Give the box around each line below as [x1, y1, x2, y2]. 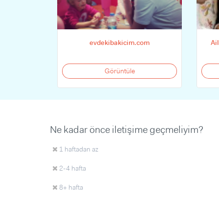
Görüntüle [104, 66, 135, 75]
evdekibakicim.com [89, 38, 150, 47]
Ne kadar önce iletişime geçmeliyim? [50, 123, 203, 136]
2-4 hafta [58, 164, 86, 173]
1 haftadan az [58, 145, 98, 153]
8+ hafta [58, 183, 83, 192]
